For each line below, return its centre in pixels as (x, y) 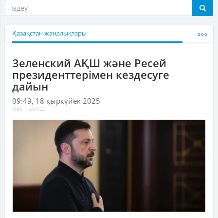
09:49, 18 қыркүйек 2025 (56, 101)
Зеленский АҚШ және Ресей (89, 63)
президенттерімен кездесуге (91, 75)
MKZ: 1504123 (29, 109)
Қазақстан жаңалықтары (49, 34)
